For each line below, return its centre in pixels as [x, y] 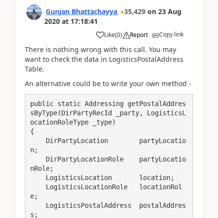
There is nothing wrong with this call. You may [100, 49]
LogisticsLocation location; [38, 177]
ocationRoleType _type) [73, 122]
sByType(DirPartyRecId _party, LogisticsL [108, 113]
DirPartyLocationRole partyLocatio [38, 159]
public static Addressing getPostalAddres [108, 103]
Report [139, 35]
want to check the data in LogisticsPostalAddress [104, 59]
